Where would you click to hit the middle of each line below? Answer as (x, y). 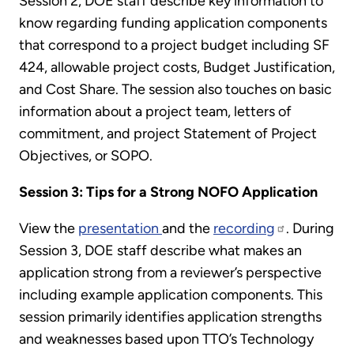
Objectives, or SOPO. (86, 156)
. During (310, 229)
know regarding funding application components (173, 23)
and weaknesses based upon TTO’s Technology (166, 339)
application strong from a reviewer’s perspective (170, 273)
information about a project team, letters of (155, 112)
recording (244, 229)
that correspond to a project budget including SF (174, 45)
